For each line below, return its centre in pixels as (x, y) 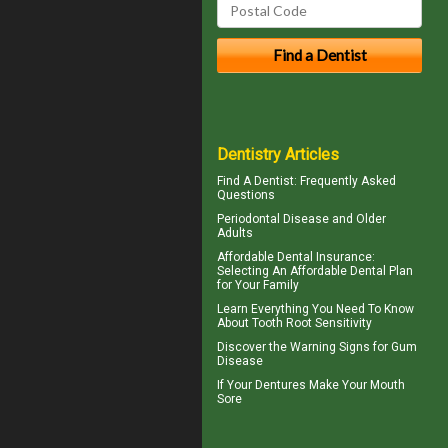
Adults (235, 232)
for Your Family (258, 284)
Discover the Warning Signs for (304, 346)
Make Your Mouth (355, 384)
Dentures (280, 384)
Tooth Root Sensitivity (312, 322)
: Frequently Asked (345, 180)
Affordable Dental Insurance (294, 256)
